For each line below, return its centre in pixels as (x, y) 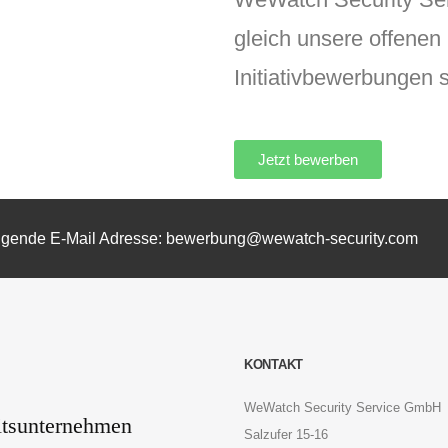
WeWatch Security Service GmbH (342, 407)
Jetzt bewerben (308, 159)
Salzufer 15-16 (286, 434)
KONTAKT (274, 364)
